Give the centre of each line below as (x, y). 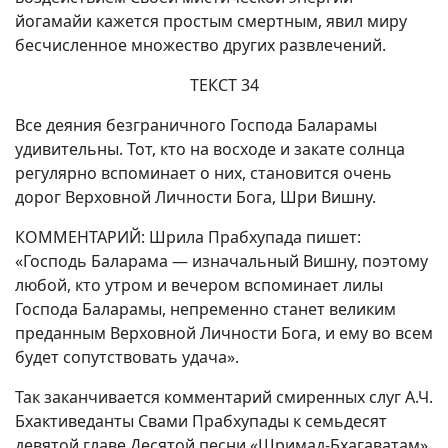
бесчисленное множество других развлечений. (200, 45)
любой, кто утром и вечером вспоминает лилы (199, 285)
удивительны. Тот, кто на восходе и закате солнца (210, 149)
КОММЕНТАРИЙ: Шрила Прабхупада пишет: (188, 237)
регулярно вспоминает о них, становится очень (203, 173)
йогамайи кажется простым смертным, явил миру (211, 21)
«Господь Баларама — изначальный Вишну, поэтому (221, 261)
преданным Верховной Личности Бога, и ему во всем (224, 333)
